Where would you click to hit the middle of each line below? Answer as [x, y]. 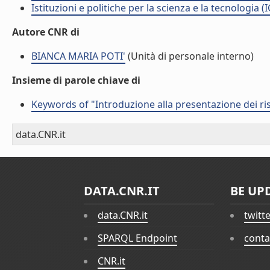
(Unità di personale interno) [190, 56]
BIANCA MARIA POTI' [78, 56]
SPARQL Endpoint [137, 238]
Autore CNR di [46, 32]
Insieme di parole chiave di [76, 80]
